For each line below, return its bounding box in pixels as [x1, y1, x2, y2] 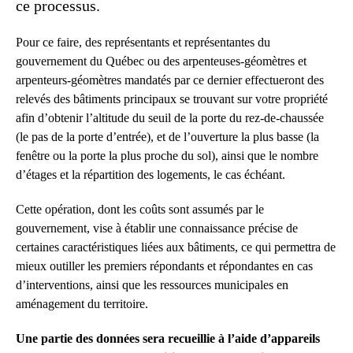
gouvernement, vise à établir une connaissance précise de [16, 221, 298, 235]
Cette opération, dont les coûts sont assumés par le [16, 202, 264, 216]
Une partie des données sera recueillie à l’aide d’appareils [16, 331, 320, 345]
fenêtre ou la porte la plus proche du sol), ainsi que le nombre [16, 148, 318, 162]
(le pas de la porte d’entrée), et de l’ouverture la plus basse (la [16, 129, 319, 143]
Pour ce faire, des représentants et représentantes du [16, 35, 270, 49]
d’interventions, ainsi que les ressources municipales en [16, 277, 288, 292]
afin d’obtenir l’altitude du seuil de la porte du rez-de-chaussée [16, 110, 324, 124]
